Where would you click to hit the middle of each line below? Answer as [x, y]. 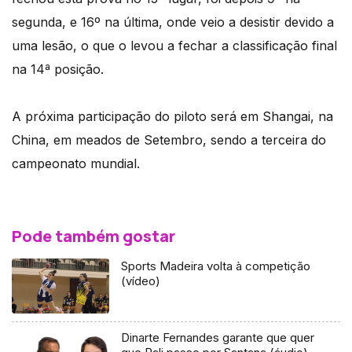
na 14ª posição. [58, 70]
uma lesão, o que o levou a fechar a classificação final [174, 46]
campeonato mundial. [76, 164]
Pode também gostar [93, 236]
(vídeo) [141, 281]
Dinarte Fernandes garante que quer [218, 338]
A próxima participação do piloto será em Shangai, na [172, 117]
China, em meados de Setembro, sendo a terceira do [169, 140]
